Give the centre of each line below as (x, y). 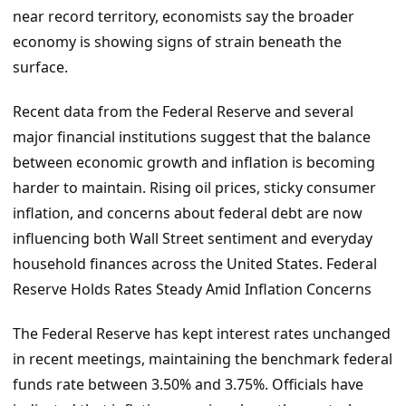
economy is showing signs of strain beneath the (177, 42)
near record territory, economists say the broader (184, 16)
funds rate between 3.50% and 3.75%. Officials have (188, 384)
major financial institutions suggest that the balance (192, 136)
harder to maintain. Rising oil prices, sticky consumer (194, 187)
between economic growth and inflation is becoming (194, 162)
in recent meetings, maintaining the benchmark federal (203, 358)
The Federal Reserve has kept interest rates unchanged (202, 333)
